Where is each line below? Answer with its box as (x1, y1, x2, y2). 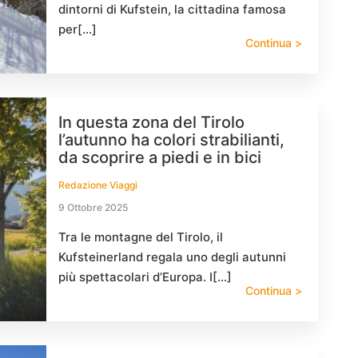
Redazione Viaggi (58, 179, 137, 191)
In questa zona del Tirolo (58, 113, 245, 132)
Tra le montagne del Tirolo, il (58, 229, 223, 245)
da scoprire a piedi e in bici (58, 148, 261, 167)
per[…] (58, 22, 97, 37)
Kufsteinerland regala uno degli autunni (58, 249, 286, 265)
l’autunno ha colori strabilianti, (58, 130, 284, 149)
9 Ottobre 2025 (58, 201, 128, 213)
